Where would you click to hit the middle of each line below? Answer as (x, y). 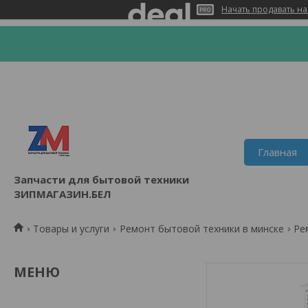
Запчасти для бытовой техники (101, 179)
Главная (278, 152)
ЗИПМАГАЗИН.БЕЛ (63, 194)
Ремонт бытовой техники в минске (201, 228)
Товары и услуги (71, 228)
